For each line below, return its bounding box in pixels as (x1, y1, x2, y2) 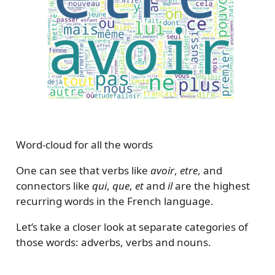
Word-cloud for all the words (15, 137, 153, 152)
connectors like (15, 179, 92, 193)
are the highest (172, 179, 250, 193)
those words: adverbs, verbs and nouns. (15, 235, 211, 250)
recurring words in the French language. (15, 194, 214, 209)
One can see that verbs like (15, 163, 150, 178)
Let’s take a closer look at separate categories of (15, 220, 248, 234)
